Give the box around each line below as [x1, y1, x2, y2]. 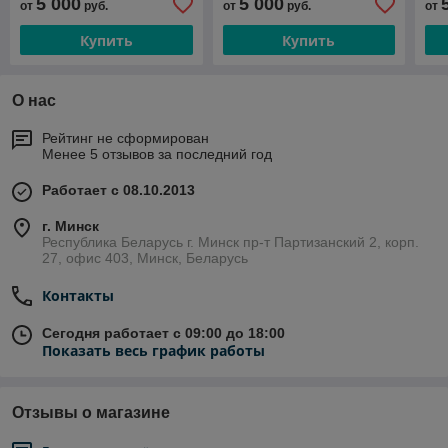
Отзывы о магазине [12, 404, 170, 422]
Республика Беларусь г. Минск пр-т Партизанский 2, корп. [42, 234, 419, 251]
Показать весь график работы [42, 341, 265, 361]
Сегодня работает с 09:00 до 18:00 [42, 325, 285, 342]
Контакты [42, 286, 114, 306]
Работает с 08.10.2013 [42, 182, 195, 199]
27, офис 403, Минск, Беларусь [42, 250, 248, 267]
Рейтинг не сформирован [42, 130, 209, 147]
